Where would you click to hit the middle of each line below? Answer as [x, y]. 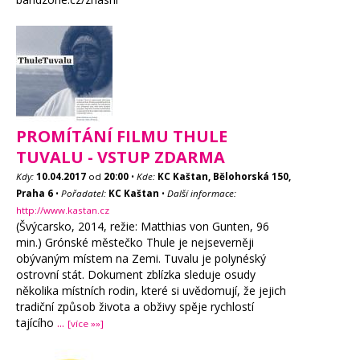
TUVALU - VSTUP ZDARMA [121, 157]
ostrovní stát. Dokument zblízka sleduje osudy [136, 274]
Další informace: [202, 193]
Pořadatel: [84, 193]
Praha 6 [35, 193]
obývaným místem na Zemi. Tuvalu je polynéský [141, 258]
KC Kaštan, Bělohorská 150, [224, 176]
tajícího [37, 323]
